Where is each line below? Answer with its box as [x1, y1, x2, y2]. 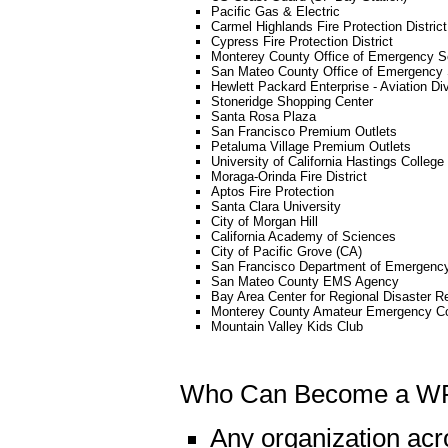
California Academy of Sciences [211, 229, 396, 244]
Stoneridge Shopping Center [211, 94, 373, 109]
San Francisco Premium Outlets [211, 124, 397, 139]
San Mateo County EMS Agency [211, 274, 399, 289]
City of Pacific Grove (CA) [211, 244, 362, 259]
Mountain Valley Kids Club [211, 319, 363, 334]
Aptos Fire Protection [211, 184, 334, 199]
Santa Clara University [211, 199, 341, 214]
